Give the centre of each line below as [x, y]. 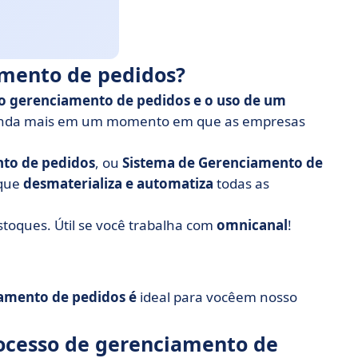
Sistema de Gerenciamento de [223, 163]
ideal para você [186, 297]
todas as [241, 183]
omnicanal [252, 225]
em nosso [267, 297]
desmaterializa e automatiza [118, 183]
